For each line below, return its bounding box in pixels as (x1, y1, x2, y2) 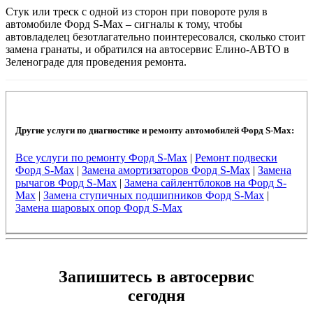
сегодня (128, 286, 185, 305)
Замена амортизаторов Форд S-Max (81, 163, 250, 176)
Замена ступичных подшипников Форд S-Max (43, 189, 264, 201)
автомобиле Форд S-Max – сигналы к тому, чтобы (6, 18, 242, 31)
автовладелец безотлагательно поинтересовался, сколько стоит (6, 31, 305, 43)
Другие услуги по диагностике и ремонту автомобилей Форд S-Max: (15, 124, 294, 136)
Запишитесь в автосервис (59, 267, 254, 286)
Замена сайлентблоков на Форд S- (124, 176, 286, 189)
